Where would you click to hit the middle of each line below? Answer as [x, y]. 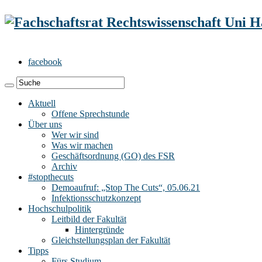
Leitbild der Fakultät [89, 219]
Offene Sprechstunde [90, 113]
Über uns [45, 124]
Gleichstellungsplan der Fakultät [111, 240]
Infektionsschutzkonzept [96, 198]
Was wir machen [82, 145]
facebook [45, 61]
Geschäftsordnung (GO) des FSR [113, 156]
